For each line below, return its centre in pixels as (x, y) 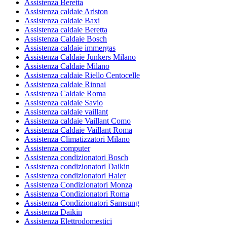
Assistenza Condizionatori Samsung (82, 203)
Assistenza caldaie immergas (70, 48)
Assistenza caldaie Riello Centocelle (82, 75)
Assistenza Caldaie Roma (65, 93)
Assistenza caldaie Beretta (66, 29)
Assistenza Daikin (53, 212)
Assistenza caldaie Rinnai (65, 84)
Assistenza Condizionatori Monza (78, 184)
